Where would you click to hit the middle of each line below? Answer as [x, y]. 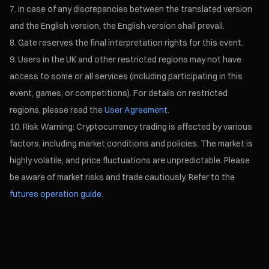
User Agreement [136, 110]
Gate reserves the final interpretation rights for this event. [131, 43]
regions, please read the [57, 110]
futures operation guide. [57, 194]
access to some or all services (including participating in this [126, 77]
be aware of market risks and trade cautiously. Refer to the [122, 177]
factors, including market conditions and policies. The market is [131, 144]
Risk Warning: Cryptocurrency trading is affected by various [138, 127]
